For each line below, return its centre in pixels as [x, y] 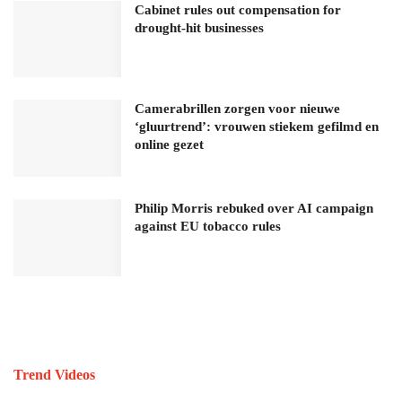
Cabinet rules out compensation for [238, 9]
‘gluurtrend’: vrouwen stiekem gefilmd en [257, 127]
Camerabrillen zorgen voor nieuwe [237, 109]
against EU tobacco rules [208, 227]
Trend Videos [54, 375]
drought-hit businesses [199, 27]
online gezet [169, 145]
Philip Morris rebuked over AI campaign [254, 209]
